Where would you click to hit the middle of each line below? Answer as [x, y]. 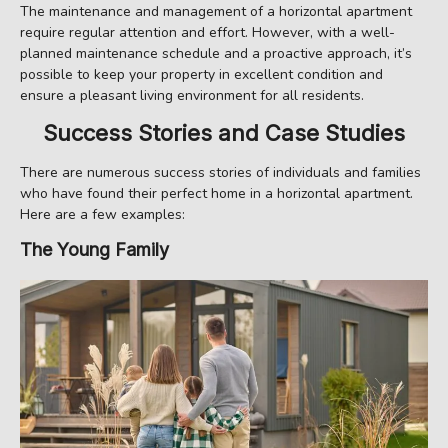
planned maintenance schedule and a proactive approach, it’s [216, 54]
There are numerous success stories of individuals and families [220, 172]
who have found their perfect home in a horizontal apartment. [216, 193]
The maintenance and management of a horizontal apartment [216, 12]
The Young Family [94, 249]
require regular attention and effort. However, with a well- [207, 33]
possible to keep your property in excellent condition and [201, 75]
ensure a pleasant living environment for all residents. [192, 96]
